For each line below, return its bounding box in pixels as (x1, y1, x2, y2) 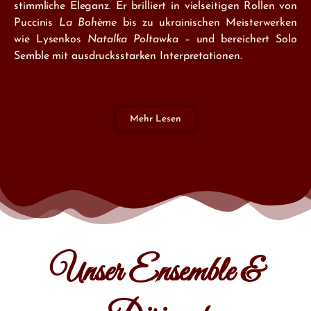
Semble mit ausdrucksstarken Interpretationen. (14, 51, 242, 62)
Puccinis (14, 17, 59, 29)
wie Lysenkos (14, 34, 88, 46)
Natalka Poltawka (87, 34, 178, 46)
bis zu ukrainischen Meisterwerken (117, 17, 297, 29)
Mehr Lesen (130, 115, 181, 124)
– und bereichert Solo (178, 34, 297, 46)
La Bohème (58, 17, 117, 29)
